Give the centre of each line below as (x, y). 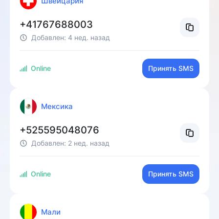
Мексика (57, 106)
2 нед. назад (89, 143)
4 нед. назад (89, 37)
